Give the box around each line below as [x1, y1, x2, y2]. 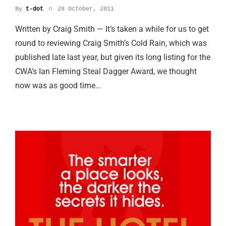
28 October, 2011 [58, 5, 114, 13]
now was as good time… [15, 80, 101, 90]
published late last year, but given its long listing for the [15, 52, 210, 62]
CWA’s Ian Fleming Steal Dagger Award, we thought [15, 66, 197, 76]
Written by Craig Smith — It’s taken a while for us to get [15, 24, 209, 34]
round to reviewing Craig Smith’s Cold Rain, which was [15, 38, 207, 48]
